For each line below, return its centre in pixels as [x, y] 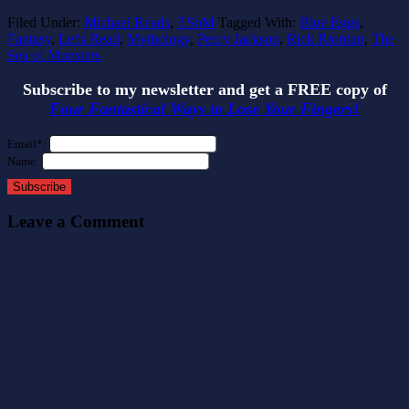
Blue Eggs [330, 23]
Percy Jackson [238, 39]
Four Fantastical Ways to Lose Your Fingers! [204, 109]
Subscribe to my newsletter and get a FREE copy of [204, 90]
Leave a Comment [76, 221]
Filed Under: [46, 23]
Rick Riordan [325, 39]
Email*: [28, 144]
